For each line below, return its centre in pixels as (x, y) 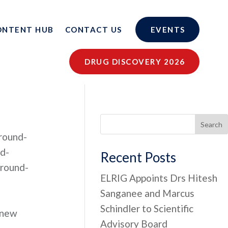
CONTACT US (93, 30)
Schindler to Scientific (147, 208)
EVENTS (168, 30)
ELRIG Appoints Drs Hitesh (159, 178)
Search (212, 124)
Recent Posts (138, 157)
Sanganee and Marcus (148, 193)
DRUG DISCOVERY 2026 (135, 62)
